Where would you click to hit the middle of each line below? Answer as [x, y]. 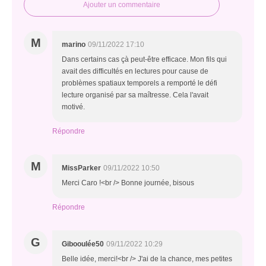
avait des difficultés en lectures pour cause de [135, 71]
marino [74, 45]
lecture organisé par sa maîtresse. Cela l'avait [135, 95]
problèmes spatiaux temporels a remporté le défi [140, 83]
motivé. [73, 107]
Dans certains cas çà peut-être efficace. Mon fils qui [144, 59]
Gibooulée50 [83, 244]
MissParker [81, 168]
